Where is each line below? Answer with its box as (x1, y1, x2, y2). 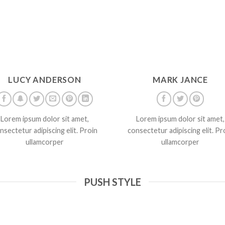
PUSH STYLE (84, 175, 141, 188)
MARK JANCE (152, 74, 208, 84)
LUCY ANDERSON (8, 74, 81, 84)
